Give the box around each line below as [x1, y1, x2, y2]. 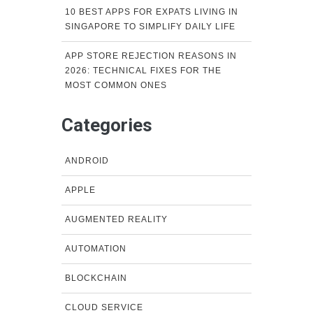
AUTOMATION [64, 244, 126, 254]
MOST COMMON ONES [64, 80, 167, 91]
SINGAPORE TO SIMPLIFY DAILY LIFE [64, 22, 235, 32]
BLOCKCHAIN [64, 273, 127, 284]
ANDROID [64, 156, 109, 166]
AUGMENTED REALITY [64, 214, 168, 225]
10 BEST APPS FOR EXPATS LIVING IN [64, 7, 238, 17]
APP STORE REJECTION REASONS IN [64, 51, 237, 61]
